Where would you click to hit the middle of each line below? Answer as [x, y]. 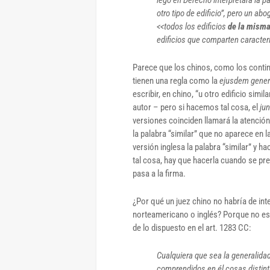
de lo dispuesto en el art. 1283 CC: [192, 228]
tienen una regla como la [176, 80]
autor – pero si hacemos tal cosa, [192, 107]
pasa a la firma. [159, 173]
